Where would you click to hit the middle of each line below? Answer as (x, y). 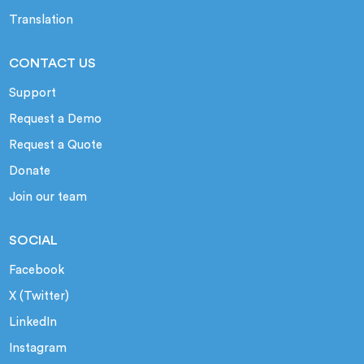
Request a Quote (56, 145)
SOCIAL (34, 241)
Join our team (48, 197)
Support (33, 93)
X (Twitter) (39, 297)
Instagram (38, 349)
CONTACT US (53, 64)
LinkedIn (33, 323)
